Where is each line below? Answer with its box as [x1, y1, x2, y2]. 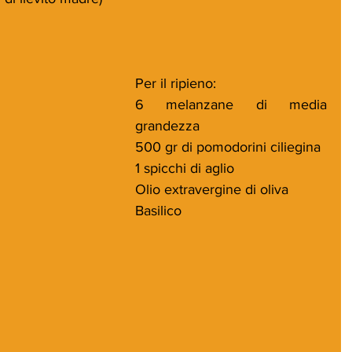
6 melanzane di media [135, 96, 327, 112]
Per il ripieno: [135, 75, 216, 91]
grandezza [135, 117, 200, 134]
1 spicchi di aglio [135, 159, 234, 176]
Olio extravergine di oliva [135, 181, 288, 197]
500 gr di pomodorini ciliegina [135, 138, 321, 155]
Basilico [135, 202, 181, 218]
